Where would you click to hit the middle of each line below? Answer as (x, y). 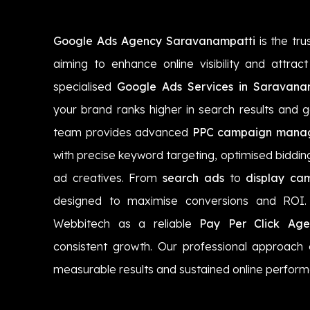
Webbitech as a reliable (127, 223)
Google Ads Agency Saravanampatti (154, 40)
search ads (193, 177)
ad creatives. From (108, 177)
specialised (85, 86)
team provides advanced (123, 132)
